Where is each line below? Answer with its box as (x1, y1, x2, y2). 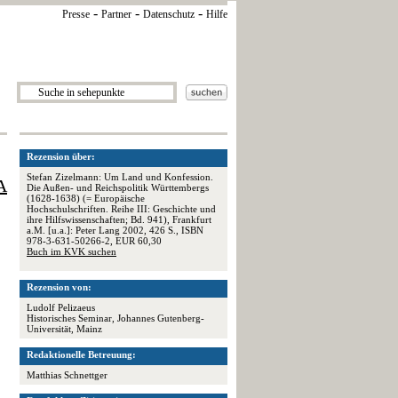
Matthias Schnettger (27, 370, 107, 380)
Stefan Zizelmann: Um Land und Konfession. (27, 171, 213, 182)
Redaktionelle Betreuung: (27, 349, 136, 360)
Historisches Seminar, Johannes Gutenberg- (27, 313, 204, 323)
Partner (101, 8, 131, 20)
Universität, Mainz (27, 323, 102, 334)
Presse (62, 8, 90, 20)
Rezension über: (27, 151, 95, 162)
